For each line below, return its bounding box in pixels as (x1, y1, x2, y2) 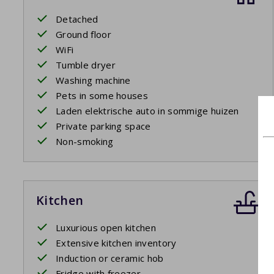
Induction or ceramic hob (56, 252, 164, 265)
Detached (56, 13, 98, 26)
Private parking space (56, 120, 151, 133)
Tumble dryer (56, 59, 116, 72)
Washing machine (56, 74, 131, 87)
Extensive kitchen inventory (56, 237, 177, 250)
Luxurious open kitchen (56, 221, 157, 234)
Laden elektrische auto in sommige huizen (56, 105, 239, 117)
